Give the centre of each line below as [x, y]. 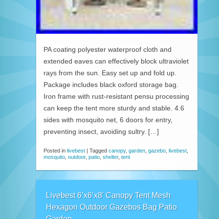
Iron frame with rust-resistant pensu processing [116, 96]
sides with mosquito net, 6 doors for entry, [108, 120]
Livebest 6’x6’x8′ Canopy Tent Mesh [108, 196]
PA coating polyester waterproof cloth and [108, 49]
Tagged [99, 150]
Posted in [55, 150]
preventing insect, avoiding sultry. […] [101, 131]
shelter [110, 157]
